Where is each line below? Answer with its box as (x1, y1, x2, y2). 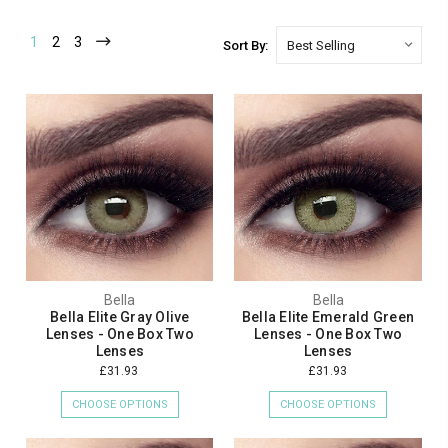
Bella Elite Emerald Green (241, 309, 415, 326)
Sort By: (222, 38, 268, 53)
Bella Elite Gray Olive (50, 309, 190, 326)
